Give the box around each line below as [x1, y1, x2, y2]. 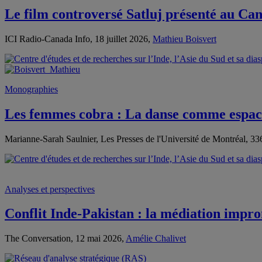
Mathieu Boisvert [153, 33, 216, 44]
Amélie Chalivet [126, 233, 186, 244]
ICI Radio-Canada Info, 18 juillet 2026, [5, 33, 153, 44]
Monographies [5, 84, 58, 94]
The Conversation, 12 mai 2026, [5, 233, 126, 244]
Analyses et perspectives [5, 184, 95, 194]
